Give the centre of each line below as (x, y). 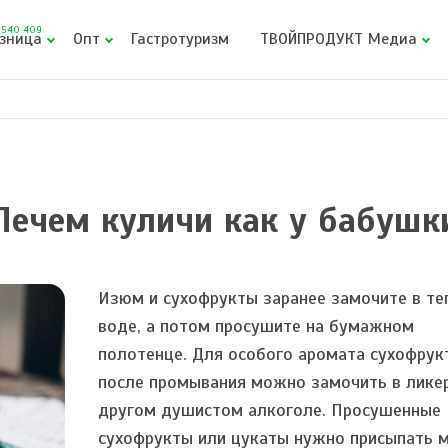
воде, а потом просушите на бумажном (256, 326)
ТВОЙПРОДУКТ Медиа (339, 39)
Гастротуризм (180, 39)
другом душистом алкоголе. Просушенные (270, 410)
